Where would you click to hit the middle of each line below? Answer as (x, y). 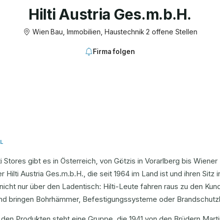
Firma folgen (114, 52)
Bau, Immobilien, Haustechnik (97, 32)
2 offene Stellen (171, 32)
